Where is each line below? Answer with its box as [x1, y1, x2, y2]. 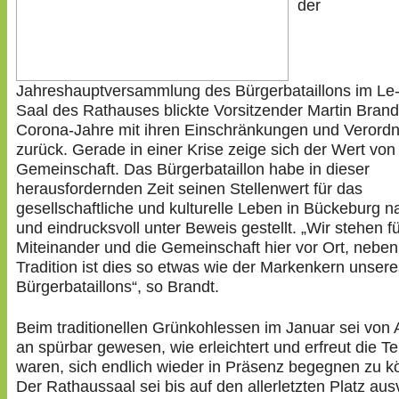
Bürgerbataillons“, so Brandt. [16, 277, 219, 296]
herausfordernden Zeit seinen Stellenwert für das [16, 179, 362, 198]
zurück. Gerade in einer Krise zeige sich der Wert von [16, 140, 395, 159]
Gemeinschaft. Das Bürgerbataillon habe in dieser [16, 159, 370, 178]
